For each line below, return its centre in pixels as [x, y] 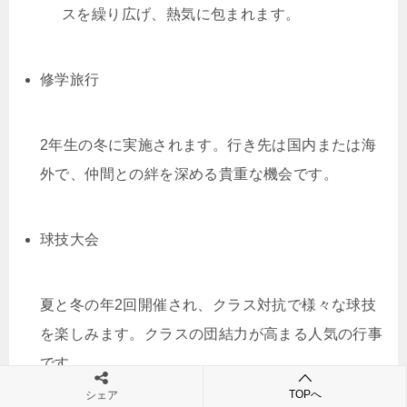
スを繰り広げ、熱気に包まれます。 [181, 14]
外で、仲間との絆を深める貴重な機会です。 [189, 174]
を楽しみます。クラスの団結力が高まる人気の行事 [212, 334]
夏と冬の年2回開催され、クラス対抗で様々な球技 [208, 305]
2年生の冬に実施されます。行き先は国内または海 [208, 145]
